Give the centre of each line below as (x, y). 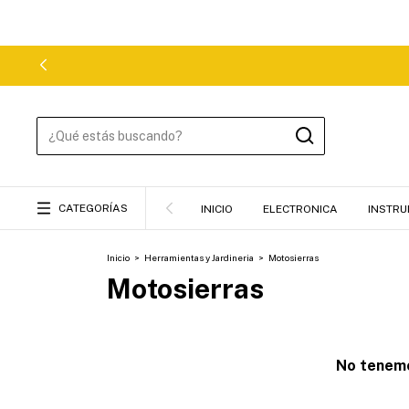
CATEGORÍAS (93, 208)
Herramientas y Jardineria (199, 257)
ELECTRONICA (300, 209)
